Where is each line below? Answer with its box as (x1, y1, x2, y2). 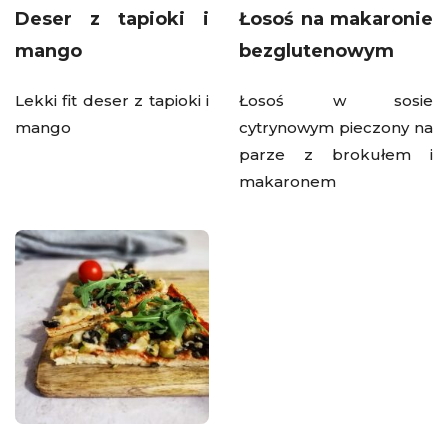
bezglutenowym (239, 39, 394, 62)
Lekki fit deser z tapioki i (15, 90, 209, 110)
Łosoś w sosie (239, 90, 433, 110)
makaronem (239, 171, 336, 191)
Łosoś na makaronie (239, 7, 433, 30)
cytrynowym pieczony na (239, 117, 433, 137)
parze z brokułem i (239, 144, 433, 164)
